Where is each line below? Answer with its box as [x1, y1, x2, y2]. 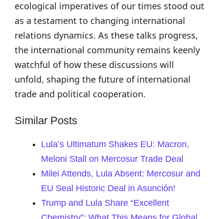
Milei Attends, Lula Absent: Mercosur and [41, 169, 200, 178]
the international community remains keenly [15, 44, 200, 56]
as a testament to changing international [15, 15, 185, 26]
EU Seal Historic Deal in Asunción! [41, 183, 175, 193]
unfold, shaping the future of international [15, 73, 191, 85]
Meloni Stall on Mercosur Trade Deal [41, 154, 183, 164]
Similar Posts [15, 114, 77, 127]
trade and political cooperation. [15, 88, 146, 100]
